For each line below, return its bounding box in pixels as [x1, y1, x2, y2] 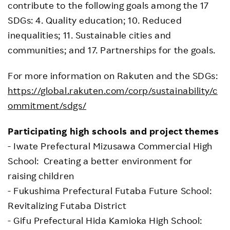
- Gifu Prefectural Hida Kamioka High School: [8, 215, 205, 226]
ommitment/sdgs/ [8, 100, 87, 111]
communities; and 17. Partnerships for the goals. [8, 44, 216, 56]
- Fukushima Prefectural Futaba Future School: [8, 185, 214, 197]
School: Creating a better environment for [8, 155, 193, 167]
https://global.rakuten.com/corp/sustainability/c [8, 85, 218, 97]
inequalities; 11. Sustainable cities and [8, 29, 171, 41]
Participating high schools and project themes [8, 125, 219, 137]
